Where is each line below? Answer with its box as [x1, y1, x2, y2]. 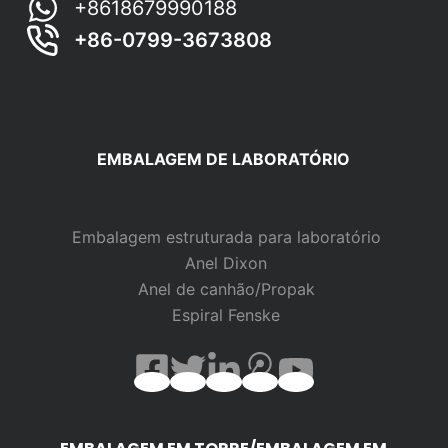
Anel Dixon [185, 253, 268, 274]
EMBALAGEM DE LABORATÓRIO [97, 149, 351, 170]
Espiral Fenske [172, 305, 281, 326]
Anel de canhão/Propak [137, 279, 315, 300]
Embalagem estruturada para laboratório [71, 227, 381, 248]
